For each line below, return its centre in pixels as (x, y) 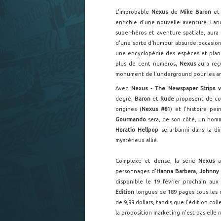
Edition (125, 192)
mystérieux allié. (138, 140)
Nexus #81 (156, 109)
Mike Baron (196, 12)
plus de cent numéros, (147, 64)
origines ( (129, 109)
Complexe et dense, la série (157, 161)
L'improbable (134, 12)
